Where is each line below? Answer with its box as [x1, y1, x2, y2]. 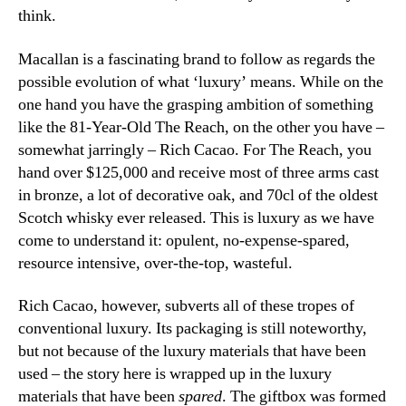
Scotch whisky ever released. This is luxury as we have [18, 207, 374, 228]
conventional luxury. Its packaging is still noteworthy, [18, 318, 367, 340]
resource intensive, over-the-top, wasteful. [18, 252, 293, 274]
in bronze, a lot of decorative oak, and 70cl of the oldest [18, 184, 378, 206]
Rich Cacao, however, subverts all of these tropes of [18, 295, 354, 317]
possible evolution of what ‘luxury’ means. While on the [18, 71, 383, 92]
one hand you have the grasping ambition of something [18, 93, 373, 115]
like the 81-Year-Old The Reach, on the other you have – [18, 116, 384, 138]
